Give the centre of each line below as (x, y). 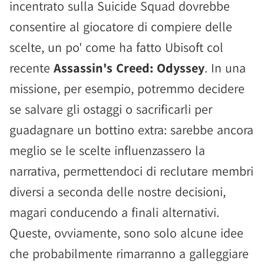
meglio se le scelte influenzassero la (107, 150)
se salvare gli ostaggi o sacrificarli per (111, 109)
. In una (225, 67)
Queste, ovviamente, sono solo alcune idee (126, 232)
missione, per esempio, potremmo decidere (127, 88)
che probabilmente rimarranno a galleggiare (129, 253)
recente (32, 67)
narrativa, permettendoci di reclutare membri (131, 171)
